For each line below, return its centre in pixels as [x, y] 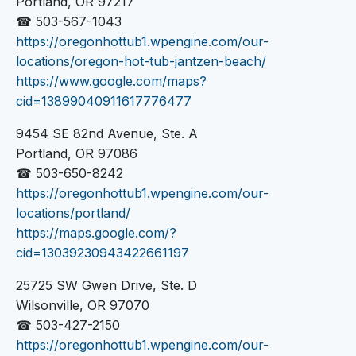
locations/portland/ [73, 213]
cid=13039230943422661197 [103, 252]
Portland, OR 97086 [77, 153]
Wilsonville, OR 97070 [83, 305]
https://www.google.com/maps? [111, 81]
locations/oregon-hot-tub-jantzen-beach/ [141, 61]
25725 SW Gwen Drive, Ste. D [106, 285]
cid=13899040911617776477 [104, 101]
